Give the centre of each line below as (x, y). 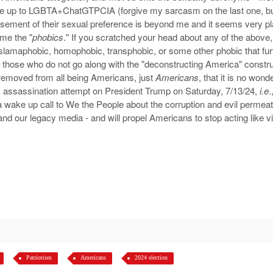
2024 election (151, 257)
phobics (48, 37)
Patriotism (39, 257)
